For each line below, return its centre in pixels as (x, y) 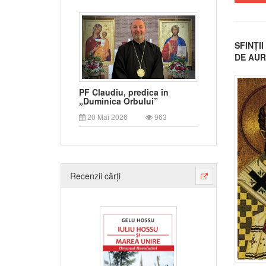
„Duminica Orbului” (118, 101)
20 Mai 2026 (107, 117)
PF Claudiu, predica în (124, 92)
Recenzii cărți (95, 176)
